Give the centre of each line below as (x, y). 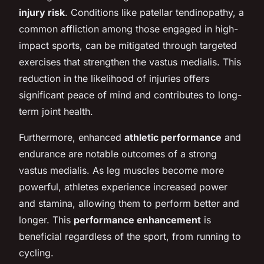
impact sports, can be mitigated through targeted (128, 45)
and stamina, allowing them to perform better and (129, 203)
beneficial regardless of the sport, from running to (130, 236)
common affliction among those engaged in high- (128, 29)
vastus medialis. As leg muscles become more (121, 170)
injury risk (42, 12)
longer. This (46, 220)
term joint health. (56, 111)
